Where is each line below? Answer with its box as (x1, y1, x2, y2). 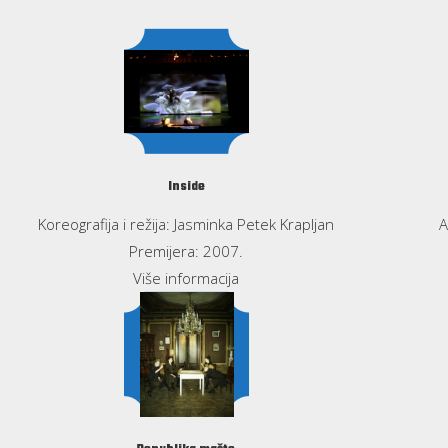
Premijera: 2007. (129, 240, 244, 261)
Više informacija (133, 267, 240, 288)
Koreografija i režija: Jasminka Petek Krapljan (38, 213, 335, 234)
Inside (167, 176, 205, 197)
